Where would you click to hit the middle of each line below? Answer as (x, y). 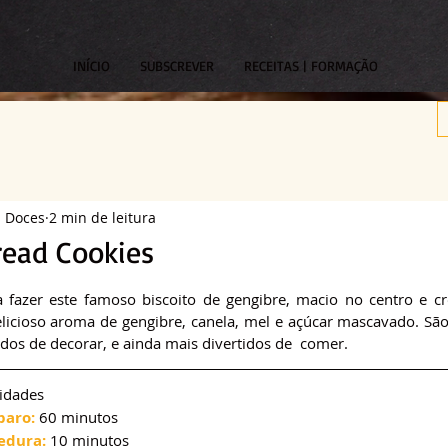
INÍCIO (91, 66)
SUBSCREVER (176, 66)
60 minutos (76, 417)
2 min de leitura (102, 217)
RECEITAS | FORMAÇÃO (310, 66)
